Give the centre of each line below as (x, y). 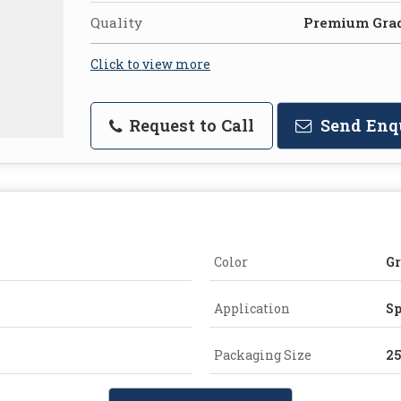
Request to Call (189, 125)
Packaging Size (263, 354)
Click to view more (150, 64)
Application (252, 308)
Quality (116, 22)
